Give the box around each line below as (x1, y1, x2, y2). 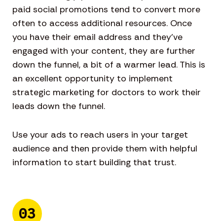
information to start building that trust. (12, 156, 176, 169)
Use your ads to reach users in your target (12, 129, 188, 141)
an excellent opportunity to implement (12, 73, 173, 85)
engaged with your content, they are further (12, 45, 195, 57)
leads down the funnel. (12, 100, 105, 112)
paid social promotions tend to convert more (12, 3, 200, 16)
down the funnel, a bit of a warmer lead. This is (12, 59, 205, 71)
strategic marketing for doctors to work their (12, 86, 201, 99)
